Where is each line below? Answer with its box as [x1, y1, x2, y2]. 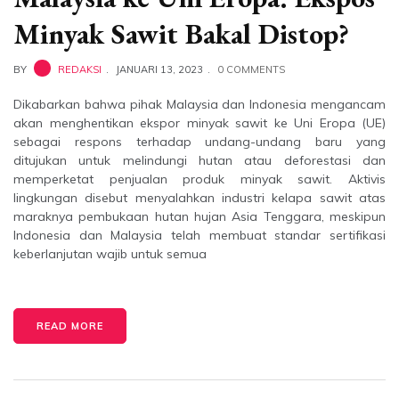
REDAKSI [58, 63, 102, 77]
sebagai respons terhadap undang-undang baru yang [13, 134, 386, 151]
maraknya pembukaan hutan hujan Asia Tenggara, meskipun [13, 208, 386, 225]
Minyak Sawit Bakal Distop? [13, 15, 349, 53]
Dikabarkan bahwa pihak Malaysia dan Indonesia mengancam [13, 96, 386, 113]
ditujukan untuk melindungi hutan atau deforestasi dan [13, 152, 386, 169]
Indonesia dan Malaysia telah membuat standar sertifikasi [13, 227, 386, 244]
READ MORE [37, 320, 103, 333]
